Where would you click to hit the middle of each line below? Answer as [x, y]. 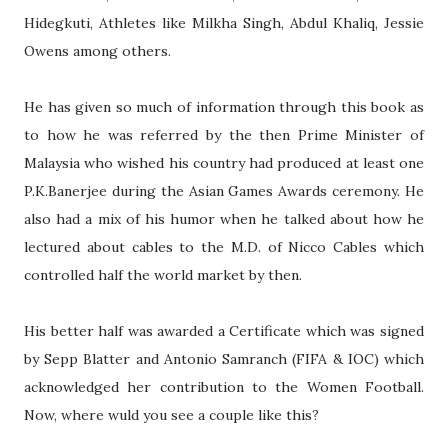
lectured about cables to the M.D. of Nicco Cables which [224, 247]
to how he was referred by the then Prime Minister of [224, 135]
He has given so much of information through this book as [224, 107]
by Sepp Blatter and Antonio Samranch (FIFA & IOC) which [224, 359]
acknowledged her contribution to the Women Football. [224, 387]
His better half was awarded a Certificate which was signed [224, 331]
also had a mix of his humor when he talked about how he [224, 219]
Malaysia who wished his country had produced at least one [224, 163]
